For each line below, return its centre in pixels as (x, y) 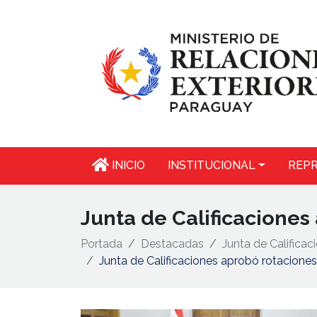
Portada (102, 243)
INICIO (127, 166)
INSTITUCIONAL (212, 166)
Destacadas (172, 243)
